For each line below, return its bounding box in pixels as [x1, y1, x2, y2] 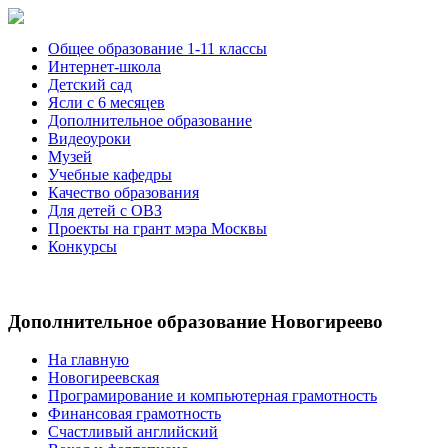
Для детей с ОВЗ [48, 202, 162, 219]
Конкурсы [48, 238, 117, 255]
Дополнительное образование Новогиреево [8, 310, 383, 332]
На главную [48, 351, 129, 369]
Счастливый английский [48, 423, 218, 441]
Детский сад [48, 76, 132, 93]
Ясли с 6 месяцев [48, 94, 165, 111]
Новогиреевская [48, 369, 159, 387]
